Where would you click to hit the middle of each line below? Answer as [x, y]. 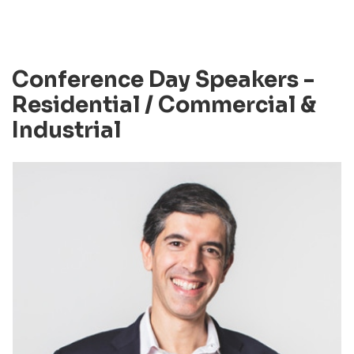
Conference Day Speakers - [163, 80]
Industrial [66, 130]
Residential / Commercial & [164, 105]
